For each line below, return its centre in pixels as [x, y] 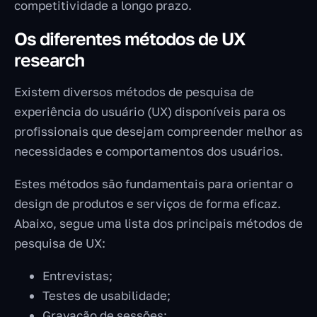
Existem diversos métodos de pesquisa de [134, 92]
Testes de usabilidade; [106, 296]
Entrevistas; [77, 276]
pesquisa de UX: [60, 243]
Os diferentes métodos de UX [130, 39]
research [49, 60]
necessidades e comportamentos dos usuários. [150, 151]
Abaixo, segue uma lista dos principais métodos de [158, 224]
